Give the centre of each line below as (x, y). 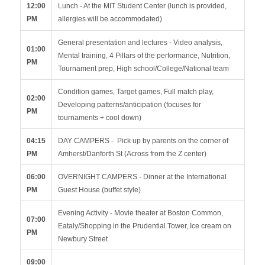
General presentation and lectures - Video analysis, (140, 43)
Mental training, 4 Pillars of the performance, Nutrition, (144, 56)
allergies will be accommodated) (111, 19)
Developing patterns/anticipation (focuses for (130, 105)
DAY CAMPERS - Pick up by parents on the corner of (143, 141)
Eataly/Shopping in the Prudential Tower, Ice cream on (145, 226)
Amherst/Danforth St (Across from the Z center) (133, 154)
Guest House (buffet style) (100, 190)
